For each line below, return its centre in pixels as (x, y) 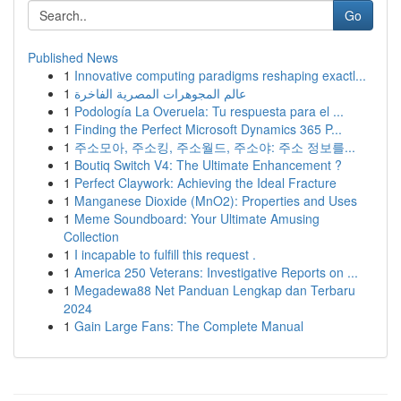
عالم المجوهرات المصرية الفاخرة (160, 93)
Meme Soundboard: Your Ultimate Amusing (197, 218)
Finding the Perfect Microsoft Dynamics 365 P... (208, 129)
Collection (91, 236)
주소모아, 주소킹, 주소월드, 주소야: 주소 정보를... (215, 147)
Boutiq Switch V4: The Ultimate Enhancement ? (208, 165)
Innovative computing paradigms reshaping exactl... (220, 75)
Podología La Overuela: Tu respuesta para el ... (209, 111)
